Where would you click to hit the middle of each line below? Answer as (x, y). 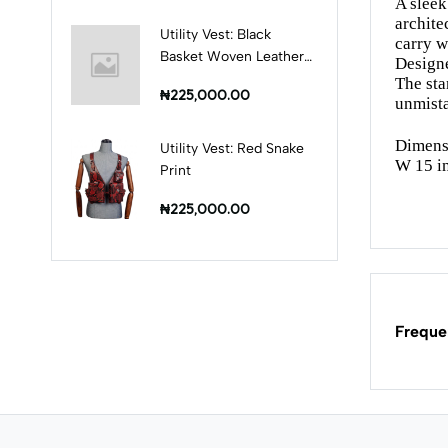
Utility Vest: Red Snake (231, 148)
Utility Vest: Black (215, 34)
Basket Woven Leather (231, 56)
